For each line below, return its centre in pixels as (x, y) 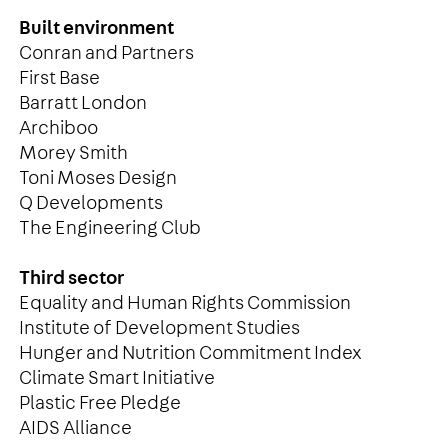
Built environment (96, 28)
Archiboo (58, 128)
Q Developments (90, 203)
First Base (59, 78)
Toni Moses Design (97, 178)
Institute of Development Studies (159, 328)
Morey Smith (73, 153)
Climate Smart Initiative (116, 378)
